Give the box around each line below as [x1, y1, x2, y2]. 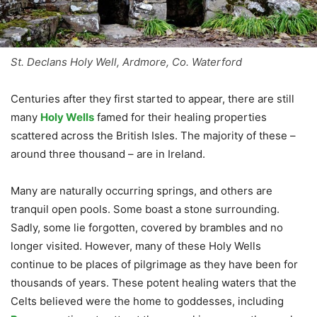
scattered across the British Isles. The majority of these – [11, 128, 296, 142]
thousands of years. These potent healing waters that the [11, 275, 296, 289]
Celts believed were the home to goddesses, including [11, 294, 284, 308]
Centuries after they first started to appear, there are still [11, 91, 294, 105]
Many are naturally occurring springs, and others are [11, 183, 272, 197]
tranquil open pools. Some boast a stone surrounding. [11, 202, 279, 216]
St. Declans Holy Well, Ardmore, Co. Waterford [11, 54, 242, 69]
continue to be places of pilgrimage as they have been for [11, 257, 298, 271]
